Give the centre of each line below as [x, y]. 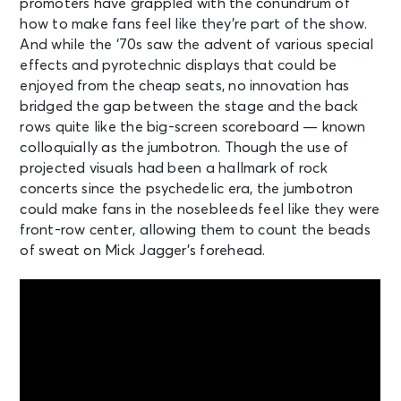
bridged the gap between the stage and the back [189, 106]
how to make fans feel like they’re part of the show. [194, 24]
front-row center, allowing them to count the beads [195, 230]
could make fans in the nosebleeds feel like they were [200, 209]
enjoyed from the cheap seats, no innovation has [185, 85]
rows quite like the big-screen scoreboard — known [193, 127]
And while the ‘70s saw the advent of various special [197, 44]
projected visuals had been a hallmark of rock [174, 168]
